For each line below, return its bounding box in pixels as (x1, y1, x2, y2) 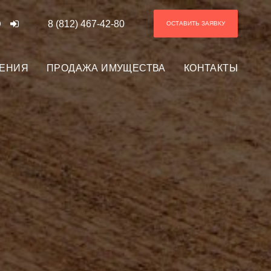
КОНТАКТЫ (183, 62, 238, 73)
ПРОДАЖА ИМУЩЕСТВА (46, 62, 166, 73)
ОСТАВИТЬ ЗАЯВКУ (166, 20, 225, 27)
